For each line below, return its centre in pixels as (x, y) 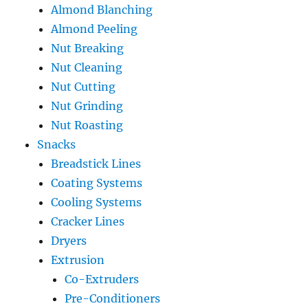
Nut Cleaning (87, 67)
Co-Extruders (102, 279)
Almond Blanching (102, 9)
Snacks (57, 144)
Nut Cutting (84, 86)
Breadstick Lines (96, 163)
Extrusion (78, 260)
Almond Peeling (95, 29)
